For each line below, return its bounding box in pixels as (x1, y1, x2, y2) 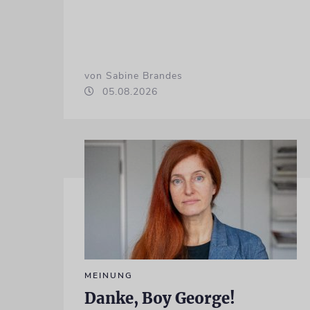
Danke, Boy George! (84, 288, 235, 308)
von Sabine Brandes (84, 69, 183, 82)
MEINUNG (84, 269, 133, 281)
